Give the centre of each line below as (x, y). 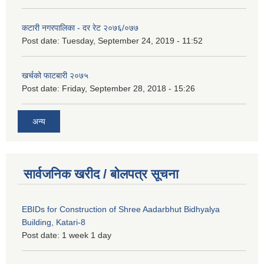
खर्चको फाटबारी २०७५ (55, 75)
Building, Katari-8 (54, 222)
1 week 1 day (87, 235)
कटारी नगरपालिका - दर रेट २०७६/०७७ (80, 27)
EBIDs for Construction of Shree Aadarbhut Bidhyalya (121, 209)
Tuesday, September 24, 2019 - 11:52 (132, 40)
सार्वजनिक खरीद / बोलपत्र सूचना (101, 174)
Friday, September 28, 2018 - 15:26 (128, 88)
